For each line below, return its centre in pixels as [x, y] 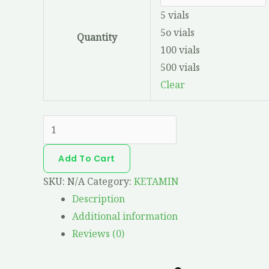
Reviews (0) [98, 234]
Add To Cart [87, 159]
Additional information [125, 216]
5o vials [177, 33]
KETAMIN [156, 182]
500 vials [180, 68]
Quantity [97, 38]
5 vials [175, 15]
